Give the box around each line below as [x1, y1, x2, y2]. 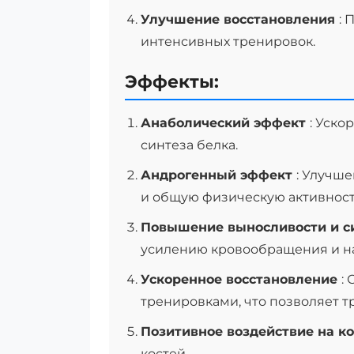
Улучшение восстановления [141, 12, 339, 27]
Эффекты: [125, 71, 219, 92]
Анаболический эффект [141, 115, 310, 130]
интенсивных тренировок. [141, 34, 315, 49]
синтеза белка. [141, 137, 238, 153]
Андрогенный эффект [141, 168, 296, 183]
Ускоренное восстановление [141, 272, 341, 287]
